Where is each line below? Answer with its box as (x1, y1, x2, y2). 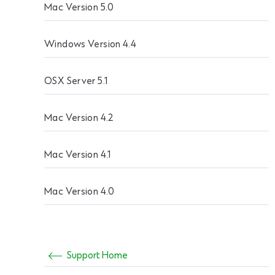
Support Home (67, 250, 128, 261)
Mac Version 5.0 (44, 2, 114, 14)
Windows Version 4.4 (44, 39, 137, 50)
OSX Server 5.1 (44, 76, 108, 87)
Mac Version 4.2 (44, 113, 114, 124)
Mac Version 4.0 (44, 187, 115, 198)
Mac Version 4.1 (44, 150, 111, 161)
